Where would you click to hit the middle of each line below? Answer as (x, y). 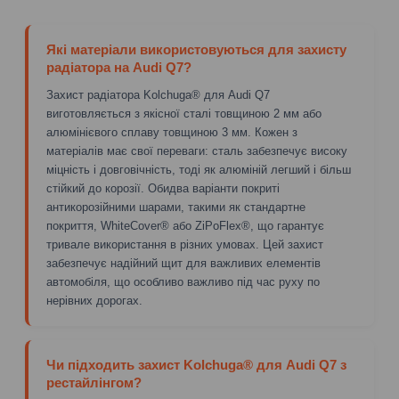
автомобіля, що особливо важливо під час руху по (183, 281)
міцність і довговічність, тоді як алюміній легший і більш (199, 169)
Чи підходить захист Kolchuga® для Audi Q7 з (196, 365)
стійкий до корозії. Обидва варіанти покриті (163, 188)
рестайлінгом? (94, 383)
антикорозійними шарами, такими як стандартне (176, 207)
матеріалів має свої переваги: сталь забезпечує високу (197, 151)
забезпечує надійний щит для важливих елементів (183, 263)
